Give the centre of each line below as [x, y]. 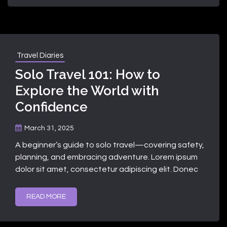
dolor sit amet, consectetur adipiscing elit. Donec [107, 169]
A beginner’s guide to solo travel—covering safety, [110, 145]
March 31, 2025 [49, 128]
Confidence [51, 107]
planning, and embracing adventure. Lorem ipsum [106, 157]
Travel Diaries [40, 55]
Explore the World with [87, 90]
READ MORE [46, 196]
